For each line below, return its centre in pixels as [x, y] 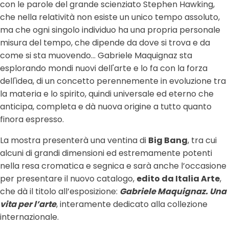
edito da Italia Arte [178, 179]
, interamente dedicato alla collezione [132, 204]
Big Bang [168, 140]
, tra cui [202, 140]
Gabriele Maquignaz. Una [173, 191]
